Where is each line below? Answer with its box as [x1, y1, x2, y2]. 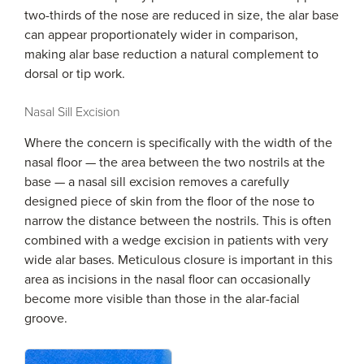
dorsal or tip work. [24, 66, 125, 82]
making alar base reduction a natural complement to [24, 46, 318, 63]
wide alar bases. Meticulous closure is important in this [24, 252, 332, 268]
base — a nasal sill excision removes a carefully [24, 174, 289, 190]
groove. [24, 310, 67, 327]
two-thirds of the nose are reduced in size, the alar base [24, 7, 339, 24]
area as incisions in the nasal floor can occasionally [24, 271, 310, 288]
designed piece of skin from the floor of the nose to [24, 193, 314, 210]
